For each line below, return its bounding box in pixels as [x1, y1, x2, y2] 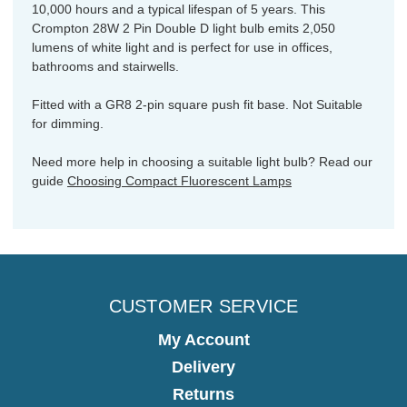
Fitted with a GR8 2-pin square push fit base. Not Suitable [32, 96, 362, 112]
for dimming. [32, 115, 104, 131]
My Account [157, 330, 250, 349]
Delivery [172, 357, 235, 376]
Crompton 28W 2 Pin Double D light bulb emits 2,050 [32, 20, 335, 35]
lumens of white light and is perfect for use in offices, [32, 39, 333, 55]
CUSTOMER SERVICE [108, 295, 299, 316]
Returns [173, 384, 234, 403]
